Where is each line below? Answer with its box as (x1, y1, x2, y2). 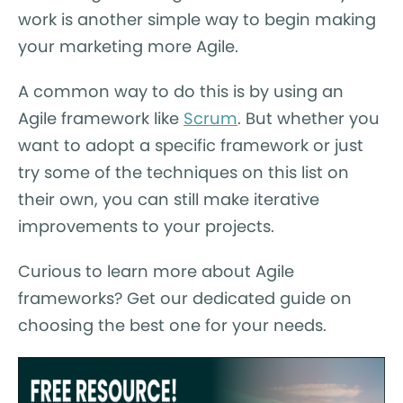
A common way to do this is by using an (18, 80, 344, 103)
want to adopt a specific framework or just (18, 134, 363, 157)
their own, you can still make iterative (18, 188, 319, 211)
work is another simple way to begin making (18, 8, 376, 31)
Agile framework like (18, 107, 184, 130)
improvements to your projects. (18, 215, 274, 238)
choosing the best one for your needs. (18, 314, 327, 337)
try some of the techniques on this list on (18, 161, 349, 184)
